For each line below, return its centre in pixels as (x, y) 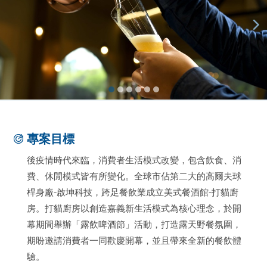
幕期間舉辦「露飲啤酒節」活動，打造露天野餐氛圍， (134, 224)
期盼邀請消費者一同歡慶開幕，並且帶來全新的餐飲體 (134, 240)
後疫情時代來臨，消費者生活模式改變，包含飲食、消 (134, 159)
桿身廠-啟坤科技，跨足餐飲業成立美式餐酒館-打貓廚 (132, 192)
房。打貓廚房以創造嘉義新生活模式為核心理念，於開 (134, 208)
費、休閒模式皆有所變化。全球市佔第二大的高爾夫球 (134, 176)
